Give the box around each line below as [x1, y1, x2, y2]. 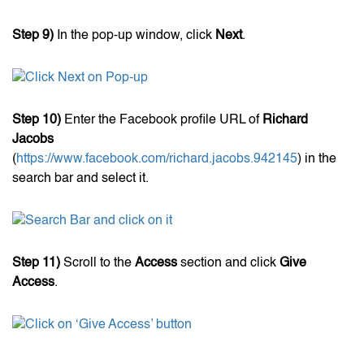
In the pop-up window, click [57, 28, 215, 42]
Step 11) [12, 256, 60, 270]
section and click [177, 256, 279, 270]
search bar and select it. [12, 171, 149, 185]
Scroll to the [60, 256, 135, 270]
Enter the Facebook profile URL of [64, 113, 262, 127]
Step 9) [12, 28, 57, 42]
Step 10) [12, 113, 64, 127]
